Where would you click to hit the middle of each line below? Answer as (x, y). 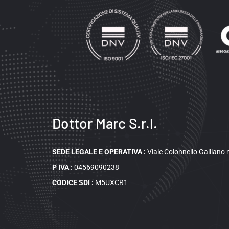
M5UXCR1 (112, 182)
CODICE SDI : (74, 182)
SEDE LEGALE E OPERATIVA (97, 152)
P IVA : (63, 167)
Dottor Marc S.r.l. (105, 123)
